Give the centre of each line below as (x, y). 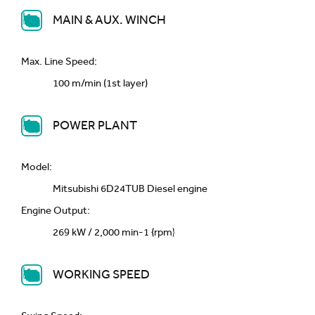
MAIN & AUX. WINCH (109, 20)
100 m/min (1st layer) (100, 83)
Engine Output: (56, 211)
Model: (37, 167)
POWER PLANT (95, 126)
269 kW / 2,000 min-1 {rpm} (114, 232)
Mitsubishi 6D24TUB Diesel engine (130, 189)
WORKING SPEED (101, 275)
